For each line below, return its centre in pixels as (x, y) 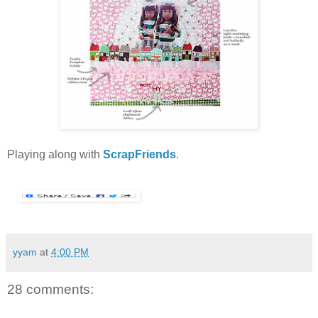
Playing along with (55, 155)
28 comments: (50, 290)
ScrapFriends (139, 155)
